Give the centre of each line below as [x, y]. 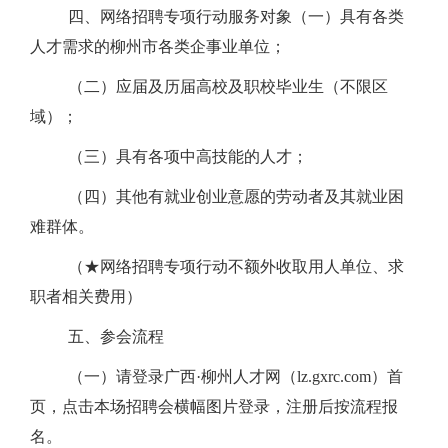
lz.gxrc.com [334, 376]
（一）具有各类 [348, 16]
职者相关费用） [86, 296]
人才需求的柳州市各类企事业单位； [158, 46]
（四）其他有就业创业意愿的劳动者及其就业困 [236, 196]
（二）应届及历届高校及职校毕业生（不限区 [228, 86]
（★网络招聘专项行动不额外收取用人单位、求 [236, 266]
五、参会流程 [116, 336]
